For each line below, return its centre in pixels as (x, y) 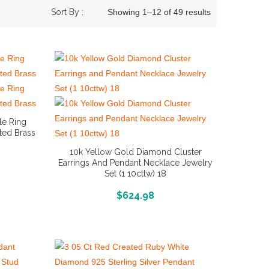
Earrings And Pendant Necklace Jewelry (136, 163)
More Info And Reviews (135, 194)
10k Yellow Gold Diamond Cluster (135, 152)
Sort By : (67, 12)
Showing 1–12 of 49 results (159, 12)
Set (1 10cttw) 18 (136, 174)
